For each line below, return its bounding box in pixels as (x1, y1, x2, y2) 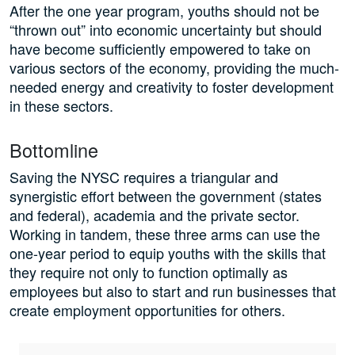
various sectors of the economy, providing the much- (10, 57, 339, 78)
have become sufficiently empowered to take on (10, 38, 311, 59)
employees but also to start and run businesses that (10, 281, 336, 302)
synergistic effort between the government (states (10, 185, 322, 207)
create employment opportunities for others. (10, 300, 285, 321)
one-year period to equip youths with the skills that (10, 242, 326, 264)
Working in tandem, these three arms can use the (10, 223, 320, 245)
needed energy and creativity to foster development (10, 76, 334, 97)
